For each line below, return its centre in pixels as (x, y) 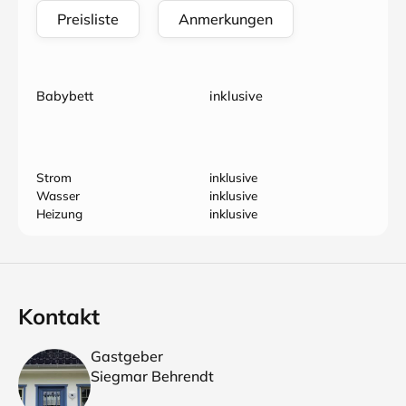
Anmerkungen (226, 19)
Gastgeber (127, 356)
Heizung (59, 213)
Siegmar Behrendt (152, 376)
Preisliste (88, 19)
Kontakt (59, 316)
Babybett (65, 96)
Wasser (58, 195)
